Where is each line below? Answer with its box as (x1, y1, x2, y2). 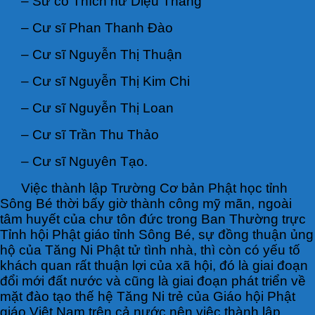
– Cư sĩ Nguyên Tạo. (21, 153, 148, 169)
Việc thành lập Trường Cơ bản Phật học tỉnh (21, 180, 288, 195)
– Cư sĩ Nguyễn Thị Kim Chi (21, 73, 190, 89)
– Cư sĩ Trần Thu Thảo (21, 127, 159, 142)
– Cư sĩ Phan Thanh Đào (21, 20, 173, 35)
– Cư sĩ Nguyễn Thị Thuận (21, 46, 182, 62)
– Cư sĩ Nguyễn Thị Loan (21, 100, 174, 115)
